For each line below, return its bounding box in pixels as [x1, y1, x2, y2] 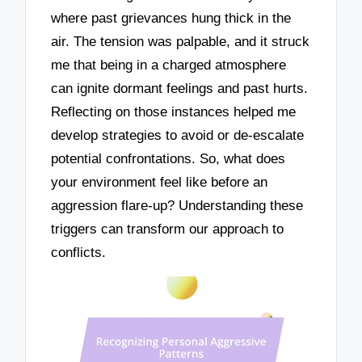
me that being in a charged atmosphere [51, 57, 287, 73]
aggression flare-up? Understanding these [51, 197, 304, 213]
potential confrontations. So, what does [51, 150, 286, 166]
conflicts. [51, 244, 107, 260]
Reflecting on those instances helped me [51, 103, 297, 120]
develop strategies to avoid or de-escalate [51, 127, 305, 143]
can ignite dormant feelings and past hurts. [51, 80, 309, 96]
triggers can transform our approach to [51, 221, 284, 237]
